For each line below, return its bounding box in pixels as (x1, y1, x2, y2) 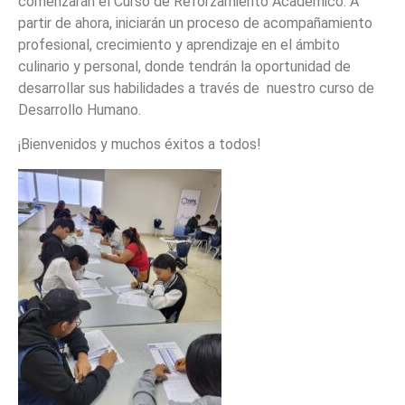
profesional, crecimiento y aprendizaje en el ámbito (18, 35, 340, 53)
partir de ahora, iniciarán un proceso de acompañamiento (18, 14, 372, 32)
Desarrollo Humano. (18, 100, 141, 118)
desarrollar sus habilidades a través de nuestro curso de (18, 79, 374, 97)
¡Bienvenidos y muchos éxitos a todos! (18, 136, 261, 154)
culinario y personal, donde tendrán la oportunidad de (18, 57, 351, 75)
